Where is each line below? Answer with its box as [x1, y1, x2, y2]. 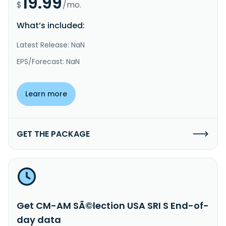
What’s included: [17, 19, 85, 31]
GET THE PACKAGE [17, 128, 90, 140]
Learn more [25, 88, 67, 99]
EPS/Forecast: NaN [17, 56, 80, 67]
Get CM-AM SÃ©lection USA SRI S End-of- [17, 199, 209, 212]
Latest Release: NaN [17, 39, 85, 50]
